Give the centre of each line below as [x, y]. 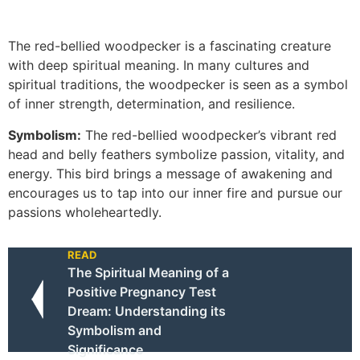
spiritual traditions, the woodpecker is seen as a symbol [178, 85]
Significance [105, 349]
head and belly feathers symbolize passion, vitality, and [176, 154]
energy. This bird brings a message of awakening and [170, 173]
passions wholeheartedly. [85, 212]
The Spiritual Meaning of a [148, 272]
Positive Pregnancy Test [142, 291]
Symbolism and [115, 330]
